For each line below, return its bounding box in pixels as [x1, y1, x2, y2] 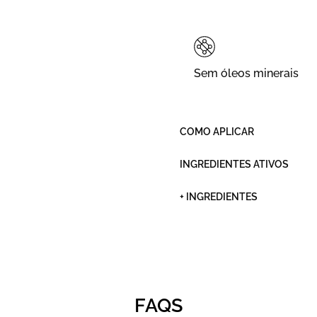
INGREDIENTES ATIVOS [180, 157, 289, 170]
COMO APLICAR [180, 125, 254, 137]
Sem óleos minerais [194, 66, 299, 80]
